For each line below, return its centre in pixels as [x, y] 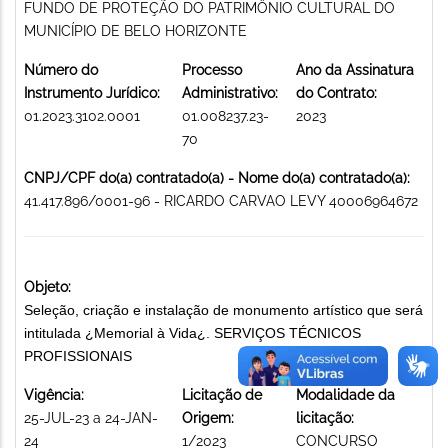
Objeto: [47, 286]
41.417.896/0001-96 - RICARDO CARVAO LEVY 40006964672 [221, 200]
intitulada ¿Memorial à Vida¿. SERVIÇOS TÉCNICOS [192, 332]
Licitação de [222, 394]
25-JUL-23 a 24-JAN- [91, 417]
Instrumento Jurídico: [92, 92]
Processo [212, 69]
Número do [61, 69]
